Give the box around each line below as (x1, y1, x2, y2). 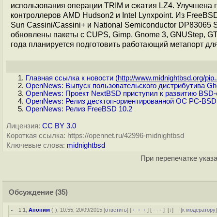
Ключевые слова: (6, 141, 65, 149)
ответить (105, 207, 127, 213)
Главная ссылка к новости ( (26, 74, 118, 82)
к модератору (182, 207, 216, 213)
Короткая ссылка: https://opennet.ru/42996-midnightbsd (6, 132, 184, 139)
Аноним (29, 207, 50, 213)
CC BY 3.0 (42, 122, 76, 130)
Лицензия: (6, 122, 40, 130)
